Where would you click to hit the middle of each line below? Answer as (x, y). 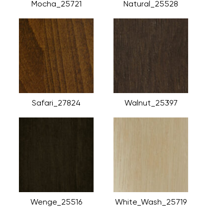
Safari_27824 (56, 103)
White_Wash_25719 (151, 202)
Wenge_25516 (56, 202)
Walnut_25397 (151, 103)
